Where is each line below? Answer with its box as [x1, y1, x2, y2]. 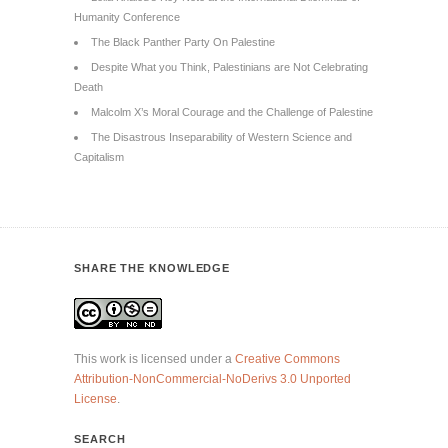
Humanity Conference [74, 11, 180, 23]
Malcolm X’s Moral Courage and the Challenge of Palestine [91, 106, 373, 118]
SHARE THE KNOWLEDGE [74, 262, 231, 274]
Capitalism [74, 151, 124, 163]
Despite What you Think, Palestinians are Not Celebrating [91, 61, 368, 73]
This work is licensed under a [74, 352, 235, 366]
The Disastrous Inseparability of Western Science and [91, 131, 352, 143]
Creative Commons [235, 352, 340, 366]
